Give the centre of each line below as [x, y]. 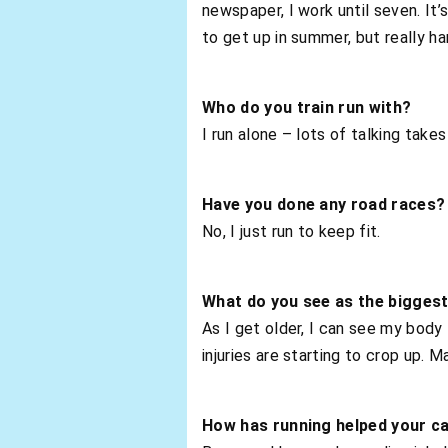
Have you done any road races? [324, 204]
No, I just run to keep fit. [291, 231]
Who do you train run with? [307, 107]
